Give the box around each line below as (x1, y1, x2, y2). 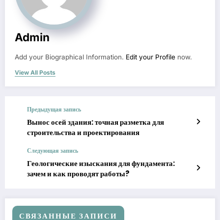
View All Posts (15, 69, 55, 77)
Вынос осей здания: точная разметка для (27, 117, 164, 128)
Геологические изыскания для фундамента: (27, 158, 175, 169)
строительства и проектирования (27, 127, 139, 138)
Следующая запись (27, 146, 78, 155)
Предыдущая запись (27, 105, 81, 114)
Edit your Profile (126, 53, 175, 61)
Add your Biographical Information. (15, 53, 126, 61)
